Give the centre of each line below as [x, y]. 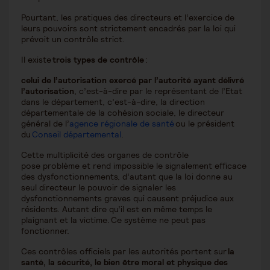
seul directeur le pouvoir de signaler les [99, 188]
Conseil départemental [77, 135]
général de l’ [45, 124]
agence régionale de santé [122, 124]
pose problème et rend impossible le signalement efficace [134, 166]
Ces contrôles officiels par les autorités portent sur [124, 252]
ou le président [204, 124]
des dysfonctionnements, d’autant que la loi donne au [127, 177]
